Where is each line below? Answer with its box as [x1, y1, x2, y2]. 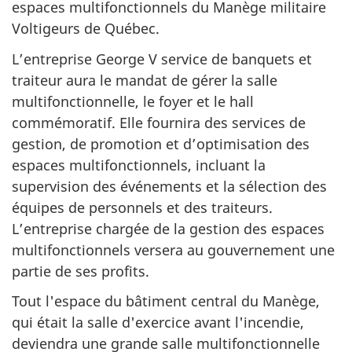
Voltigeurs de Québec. [12, 19, 159, 38]
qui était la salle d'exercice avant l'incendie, [12, 313, 304, 332]
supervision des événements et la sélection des [12, 176, 327, 196]
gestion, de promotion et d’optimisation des [12, 134, 310, 153]
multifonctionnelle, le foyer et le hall [12, 91, 254, 111]
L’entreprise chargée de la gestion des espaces [12, 218, 324, 238]
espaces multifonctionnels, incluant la [12, 155, 266, 174]
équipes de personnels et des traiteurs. [12, 197, 273, 217]
